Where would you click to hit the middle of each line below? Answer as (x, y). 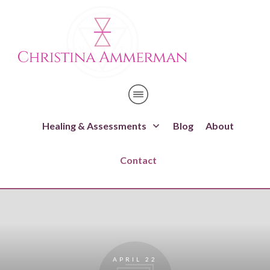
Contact (138, 160)
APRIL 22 (135, 259)
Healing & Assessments (94, 125)
